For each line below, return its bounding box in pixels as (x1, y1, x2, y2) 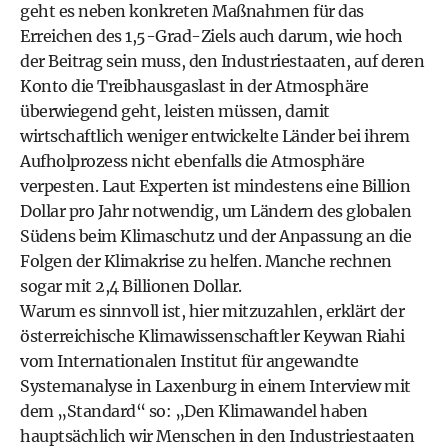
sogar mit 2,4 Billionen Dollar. (20, 276, 242, 296)
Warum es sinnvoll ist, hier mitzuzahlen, (20, 301, 326, 321)
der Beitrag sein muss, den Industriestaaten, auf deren (20, 51, 424, 71)
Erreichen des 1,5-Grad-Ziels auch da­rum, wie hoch (20, 26, 403, 46)
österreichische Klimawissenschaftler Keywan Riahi (20, 326, 405, 346)
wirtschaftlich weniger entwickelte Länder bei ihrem (20, 126, 410, 146)
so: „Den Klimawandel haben (145, 401, 368, 421)
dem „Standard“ (20, 401, 145, 421)
